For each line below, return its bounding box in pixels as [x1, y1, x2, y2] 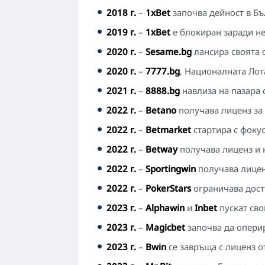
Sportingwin [146, 163, 196, 174]
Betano [146, 104, 176, 116]
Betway [146, 143, 177, 155]
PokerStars [146, 182, 191, 194]
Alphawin [146, 202, 185, 214]
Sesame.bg [146, 46, 192, 57]
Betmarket [146, 124, 191, 135]
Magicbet [146, 221, 185, 233]
